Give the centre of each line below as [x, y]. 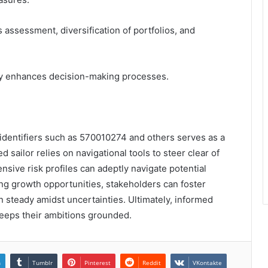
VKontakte [207, 262]
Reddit [152, 262]
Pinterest [98, 262]
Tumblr [42, 262]
